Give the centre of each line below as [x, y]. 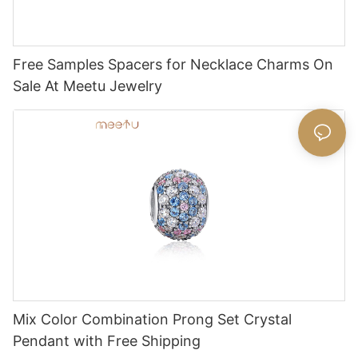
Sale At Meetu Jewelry [113, 86]
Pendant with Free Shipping [107, 340]
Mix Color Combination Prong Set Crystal [152, 319]
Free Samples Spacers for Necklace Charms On [173, 65]
